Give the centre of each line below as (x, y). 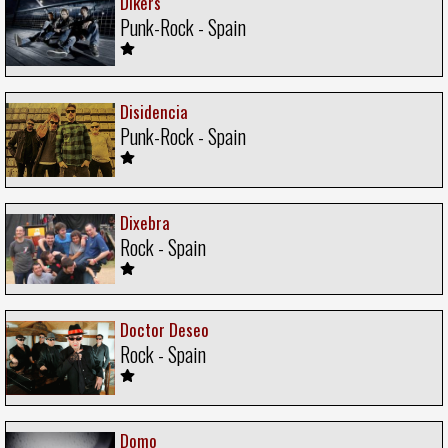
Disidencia (154, 111)
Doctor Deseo (164, 330)
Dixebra (145, 222)
